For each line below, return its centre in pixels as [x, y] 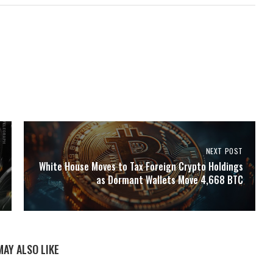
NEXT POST [224, 151]
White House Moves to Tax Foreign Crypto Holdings [141, 167]
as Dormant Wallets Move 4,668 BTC [169, 180]
